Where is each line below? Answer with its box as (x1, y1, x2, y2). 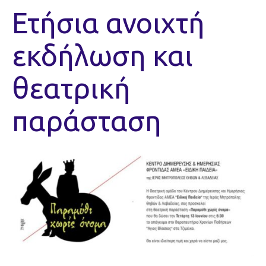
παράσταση (12, 104, 161, 137)
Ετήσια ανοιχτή (12, 7, 205, 39)
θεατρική (12, 72, 131, 104)
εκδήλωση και (12, 39, 193, 71)
